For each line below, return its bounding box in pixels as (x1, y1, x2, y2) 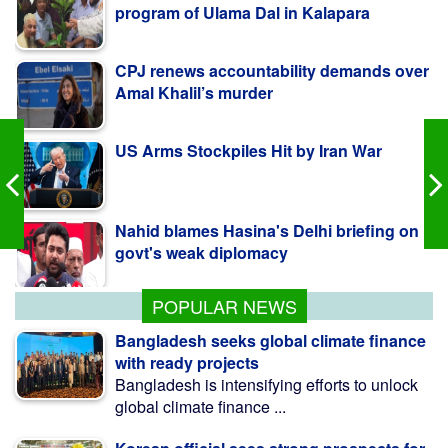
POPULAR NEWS (151, 292, 297, 319)
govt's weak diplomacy (115, 187, 288, 211)
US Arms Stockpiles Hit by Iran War (115, 85, 382, 109)
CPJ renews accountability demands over (115, 5, 429, 29)
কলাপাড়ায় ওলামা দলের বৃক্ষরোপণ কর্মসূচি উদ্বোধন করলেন (115, 245, 404, 269)
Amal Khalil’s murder (115, 27, 273, 51)
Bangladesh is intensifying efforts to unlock (115, 372, 418, 396)
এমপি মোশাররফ (115, 267, 194, 291)
